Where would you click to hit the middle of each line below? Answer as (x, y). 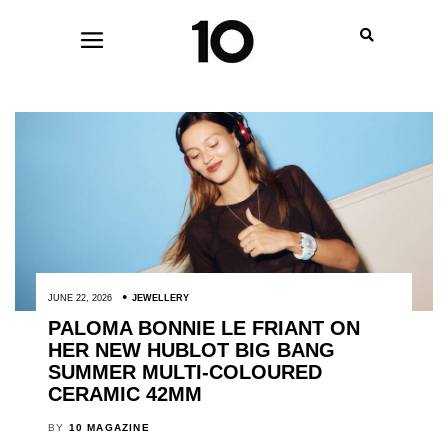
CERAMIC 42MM (124, 394)
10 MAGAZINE (109, 428)
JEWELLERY (160, 298)
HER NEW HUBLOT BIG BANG (191, 350)
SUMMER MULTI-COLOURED (184, 372)
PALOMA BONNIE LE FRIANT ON (203, 328)
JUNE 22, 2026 (79, 298)
